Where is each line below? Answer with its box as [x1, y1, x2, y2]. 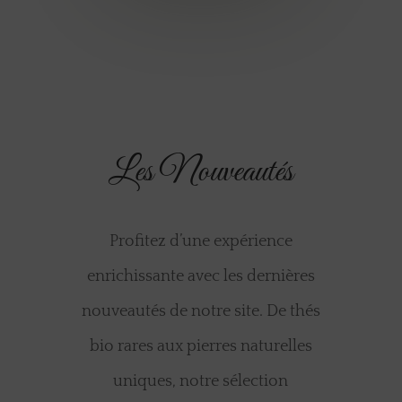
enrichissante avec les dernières [86, 267, 315, 286]
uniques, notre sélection [113, 372, 289, 391]
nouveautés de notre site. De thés [81, 302, 320, 321]
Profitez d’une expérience [109, 232, 293, 251]
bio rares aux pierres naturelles [89, 337, 312, 356]
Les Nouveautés [108, 150, 293, 196]
